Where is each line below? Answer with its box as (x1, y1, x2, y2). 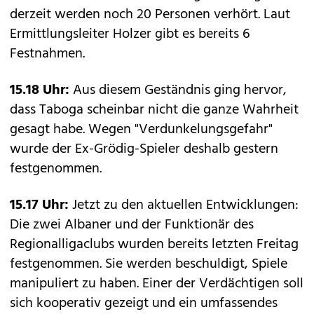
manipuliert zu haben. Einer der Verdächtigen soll (10, 273, 303, 295)
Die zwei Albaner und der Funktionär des (10, 214, 254, 236)
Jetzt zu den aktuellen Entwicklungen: (69, 194, 299, 217)
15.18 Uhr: (10, 79, 69, 102)
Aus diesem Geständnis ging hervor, (69, 79, 287, 102)
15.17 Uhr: (10, 194, 69, 217)
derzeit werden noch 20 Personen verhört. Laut (10, 4, 290, 26)
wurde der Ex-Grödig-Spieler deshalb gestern (10, 138, 278, 161)
